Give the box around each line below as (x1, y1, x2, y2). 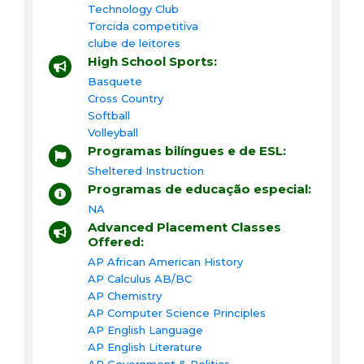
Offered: (88, 233, 144, 249)
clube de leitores (88, 36, 180, 50)
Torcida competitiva (88, 19, 198, 32)
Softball (88, 108, 130, 122)
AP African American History (88, 254, 243, 268)
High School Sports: (88, 53, 217, 69)
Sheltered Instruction (88, 163, 204, 177)
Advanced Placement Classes (88, 219, 281, 235)
